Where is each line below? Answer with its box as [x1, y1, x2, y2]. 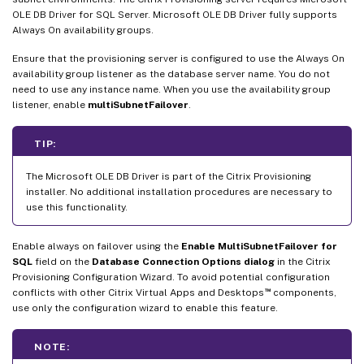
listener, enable [12, 98, 88, 110]
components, [270, 286, 336, 298]
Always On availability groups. [12, 24, 154, 36]
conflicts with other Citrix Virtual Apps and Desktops [12, 286, 264, 298]
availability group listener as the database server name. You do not [12, 67, 330, 80]
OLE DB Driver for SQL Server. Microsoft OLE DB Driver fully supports [12, 8, 337, 20]
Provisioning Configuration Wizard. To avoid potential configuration [12, 271, 330, 283]
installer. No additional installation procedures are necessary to [26, 185, 332, 197]
